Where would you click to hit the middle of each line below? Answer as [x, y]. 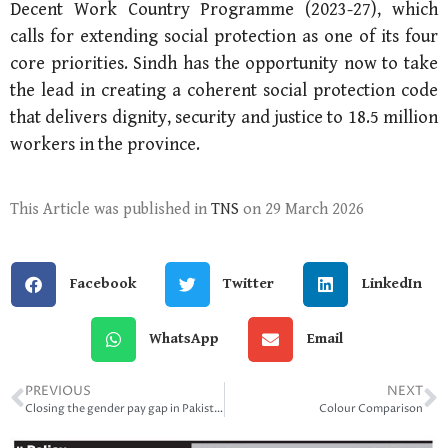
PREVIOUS [58, 391]
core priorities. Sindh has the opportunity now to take [224, 63]
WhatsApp [184, 339]
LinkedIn [391, 284]
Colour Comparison [371, 408]
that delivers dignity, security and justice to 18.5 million [224, 117]
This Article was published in [110, 209]
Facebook [102, 284]
